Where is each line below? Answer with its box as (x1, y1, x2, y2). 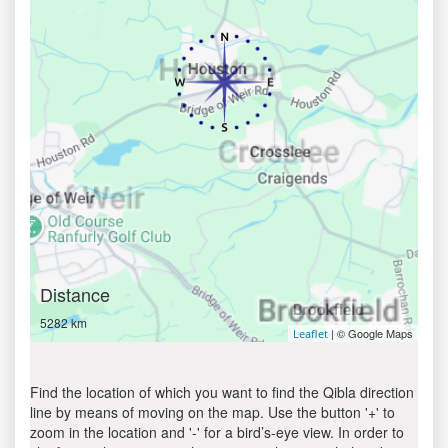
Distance (40, 281, 110, 307)
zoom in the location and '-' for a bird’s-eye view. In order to (30, 422, 404, 442)
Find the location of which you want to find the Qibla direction (30, 382, 414, 402)
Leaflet (293, 326, 328, 341)
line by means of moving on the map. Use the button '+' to (30, 402, 395, 422)
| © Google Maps (328, 325, 413, 341)
